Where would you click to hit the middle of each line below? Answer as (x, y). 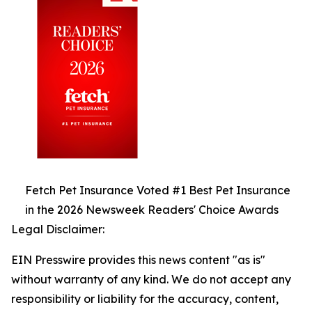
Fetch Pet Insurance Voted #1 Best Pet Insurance (158, 190)
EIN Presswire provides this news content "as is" (138, 259)
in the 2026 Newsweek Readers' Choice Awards (152, 209)
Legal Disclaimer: (58, 229)
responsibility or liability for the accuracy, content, (145, 298)
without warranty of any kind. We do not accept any (151, 279)
